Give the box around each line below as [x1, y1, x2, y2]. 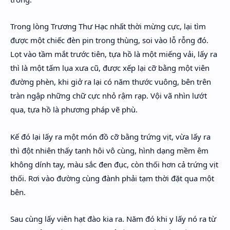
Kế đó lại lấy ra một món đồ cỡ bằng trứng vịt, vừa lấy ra [10, 131, 210, 142]
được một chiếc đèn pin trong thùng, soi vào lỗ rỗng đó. [10, 35, 208, 45]
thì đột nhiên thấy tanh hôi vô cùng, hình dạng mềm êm [10, 145, 208, 156]
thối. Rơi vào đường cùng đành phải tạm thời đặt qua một [10, 172, 214, 183]
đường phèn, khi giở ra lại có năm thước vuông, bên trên [10, 76, 211, 87]
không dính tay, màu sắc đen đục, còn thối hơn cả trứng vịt [10, 159, 218, 169]
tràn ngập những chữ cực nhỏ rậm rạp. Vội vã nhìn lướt [10, 90, 207, 101]
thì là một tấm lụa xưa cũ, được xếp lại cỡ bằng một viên [10, 63, 209, 73]
